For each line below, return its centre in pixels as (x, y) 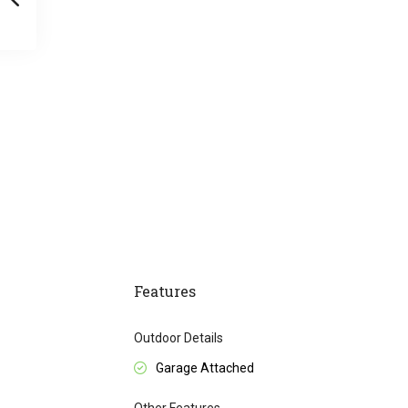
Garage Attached (205, 368)
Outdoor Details (178, 338)
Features (165, 291)
